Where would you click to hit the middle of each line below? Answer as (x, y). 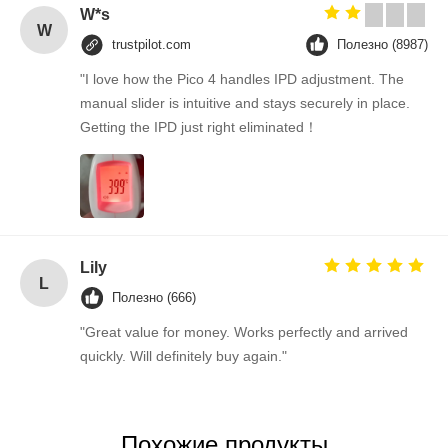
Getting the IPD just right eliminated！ (199, 127)
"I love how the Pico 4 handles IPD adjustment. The (242, 79)
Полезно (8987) (382, 45)
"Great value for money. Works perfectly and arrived (244, 332)
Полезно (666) (154, 298)
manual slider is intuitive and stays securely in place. (245, 103)
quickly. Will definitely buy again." (183, 356)
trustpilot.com (151, 45)
